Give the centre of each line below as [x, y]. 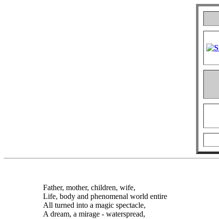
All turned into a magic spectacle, [94, 205]
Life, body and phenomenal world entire [105, 196]
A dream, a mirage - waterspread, [94, 214]
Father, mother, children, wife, [89, 187]
